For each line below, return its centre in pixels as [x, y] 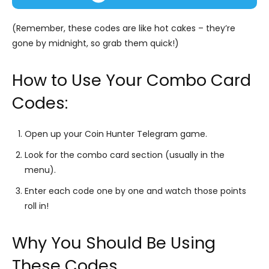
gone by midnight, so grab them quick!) [95, 43]
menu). [40, 170]
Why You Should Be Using [114, 243]
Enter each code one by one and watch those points [135, 191]
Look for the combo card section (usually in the [125, 155]
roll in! [37, 206]
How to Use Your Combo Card [131, 80]
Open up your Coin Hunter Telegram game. [116, 134]
